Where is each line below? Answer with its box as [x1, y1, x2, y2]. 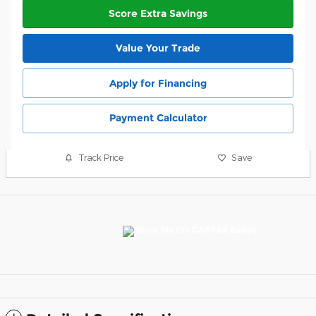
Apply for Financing [109, 76, 207, 90]
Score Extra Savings [109, 6, 207, 20]
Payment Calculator [109, 111, 207, 125]
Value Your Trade [116, 42, 200, 55]
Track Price [78, 152, 124, 163]
